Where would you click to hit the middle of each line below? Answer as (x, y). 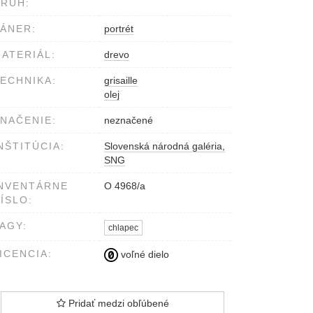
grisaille (121, 81)
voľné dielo (144, 254)
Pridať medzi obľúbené (117, 304)
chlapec (123, 227)
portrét (119, 29)
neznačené (129, 121)
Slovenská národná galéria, (165, 146)
